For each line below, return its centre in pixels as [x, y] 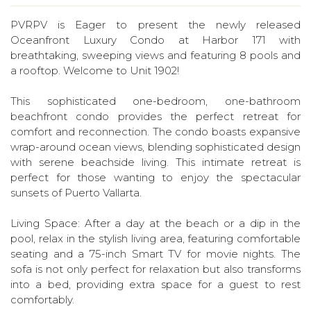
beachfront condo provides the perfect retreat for [155, 116]
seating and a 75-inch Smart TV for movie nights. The [155, 254]
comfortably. [42, 300]
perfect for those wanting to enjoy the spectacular [155, 177]
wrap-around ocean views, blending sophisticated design [155, 147]
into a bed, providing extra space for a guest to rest [155, 284]
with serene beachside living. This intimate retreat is [155, 162]
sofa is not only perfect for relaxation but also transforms [155, 269]
